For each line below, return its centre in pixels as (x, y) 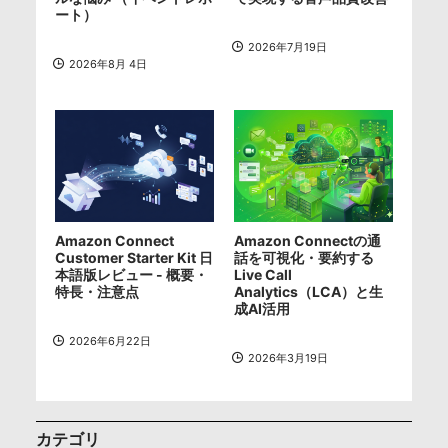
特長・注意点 (96, 291)
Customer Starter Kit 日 (133, 257)
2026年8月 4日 (107, 64)
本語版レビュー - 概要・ (131, 274)
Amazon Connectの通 (307, 240)
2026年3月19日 (287, 357)
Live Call (263, 274)
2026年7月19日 (287, 47)
